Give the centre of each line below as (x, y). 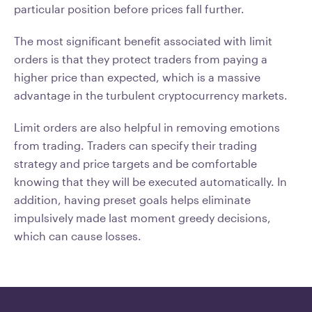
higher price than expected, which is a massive (137, 77)
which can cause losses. (78, 236)
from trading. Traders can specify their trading (135, 145)
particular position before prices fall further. (129, 9)
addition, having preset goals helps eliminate (132, 200)
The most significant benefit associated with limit (143, 41)
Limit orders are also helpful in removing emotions (147, 127)
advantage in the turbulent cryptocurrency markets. (151, 95)
